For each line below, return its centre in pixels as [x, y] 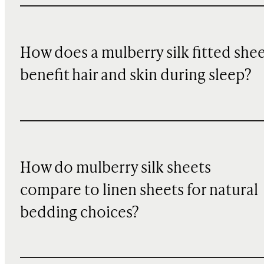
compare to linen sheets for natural [139, 191]
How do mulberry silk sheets [115, 168]
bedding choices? [79, 213]
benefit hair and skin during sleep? [136, 76]
